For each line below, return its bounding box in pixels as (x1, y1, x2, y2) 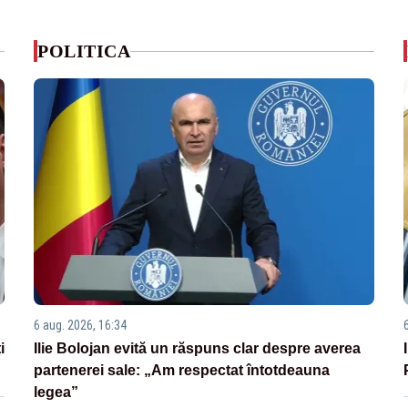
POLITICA (37, 41, 131, 61)
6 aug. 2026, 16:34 (34, 318, 127, 333)
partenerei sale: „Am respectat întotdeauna (34, 362, 331, 379)
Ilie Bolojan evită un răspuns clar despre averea (34, 341, 362, 357)
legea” (34, 384, 79, 401)
